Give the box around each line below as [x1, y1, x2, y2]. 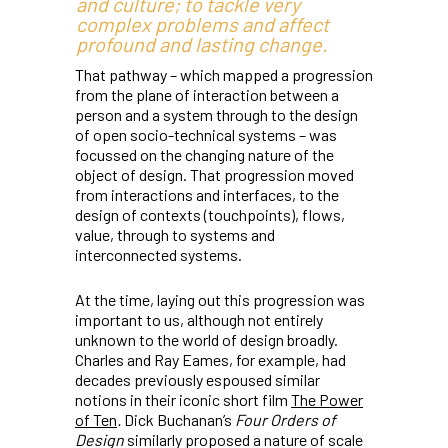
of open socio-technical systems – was [75, 124, 337, 144]
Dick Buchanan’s [124, 409, 235, 429]
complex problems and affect [76, 11, 329, 36]
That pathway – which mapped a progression [75, 64, 373, 84]
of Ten [75, 409, 117, 429]
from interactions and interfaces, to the [75, 184, 339, 204]
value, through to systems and [75, 224, 275, 244]
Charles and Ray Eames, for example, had [75, 349, 346, 369]
